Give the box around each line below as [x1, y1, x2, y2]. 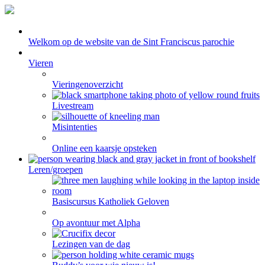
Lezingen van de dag [52, 239, 130, 249]
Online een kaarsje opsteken [52, 143, 157, 153]
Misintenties [52, 122, 97, 132]
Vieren [28, 58, 53, 68]
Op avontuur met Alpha [52, 218, 140, 228]
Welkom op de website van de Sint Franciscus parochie [28, 37, 234, 47]
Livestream [52, 101, 93, 111]
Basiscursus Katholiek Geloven [52, 196, 169, 206]
